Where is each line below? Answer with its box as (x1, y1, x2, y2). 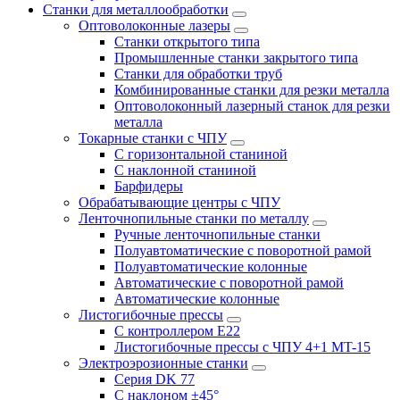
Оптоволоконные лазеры (79, 17, 230, 33)
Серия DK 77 (114, 371, 195, 387)
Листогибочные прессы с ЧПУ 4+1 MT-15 (114, 338, 371, 354)
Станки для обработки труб (114, 65, 282, 81)
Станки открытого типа (114, 33, 260, 49)
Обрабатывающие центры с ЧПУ (79, 194, 280, 210)
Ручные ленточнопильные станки (114, 226, 321, 242)
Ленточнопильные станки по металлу (79, 210, 309, 226)
